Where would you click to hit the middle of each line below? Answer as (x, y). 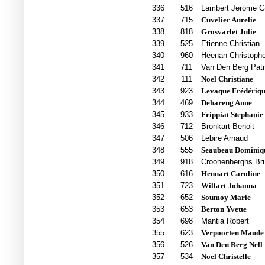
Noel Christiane (227, 79)
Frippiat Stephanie (232, 115)
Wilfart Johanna (229, 186)
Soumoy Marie (226, 198)
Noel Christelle (226, 257)
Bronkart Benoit (227, 127)
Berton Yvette (224, 209)
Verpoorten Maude (232, 233)
